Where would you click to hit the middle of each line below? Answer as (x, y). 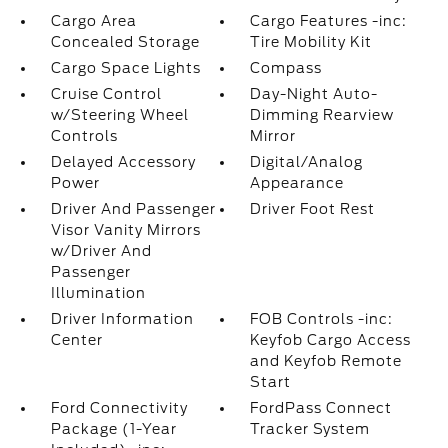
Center (76, 340)
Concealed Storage (125, 42)
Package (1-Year (113, 429)
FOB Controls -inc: (322, 319)
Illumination (98, 293)
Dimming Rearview (322, 115)
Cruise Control (106, 94)
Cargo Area (93, 21)
